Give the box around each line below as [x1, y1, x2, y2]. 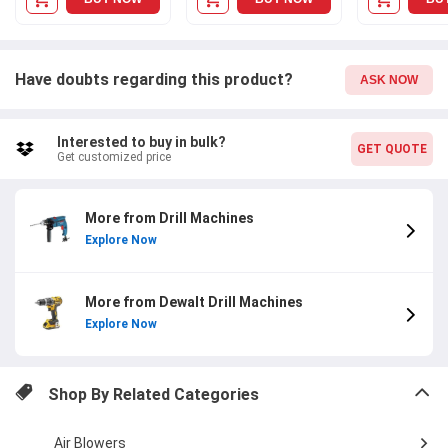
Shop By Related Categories [47, 384, 259, 404]
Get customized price [56, 150, 171, 165]
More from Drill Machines [85, 210, 254, 227]
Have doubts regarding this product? [15, 70, 297, 90]
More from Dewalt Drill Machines [85, 294, 303, 311]
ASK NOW [360, 72, 418, 87]
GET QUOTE [357, 142, 427, 157]
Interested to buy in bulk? [56, 134, 226, 151]
